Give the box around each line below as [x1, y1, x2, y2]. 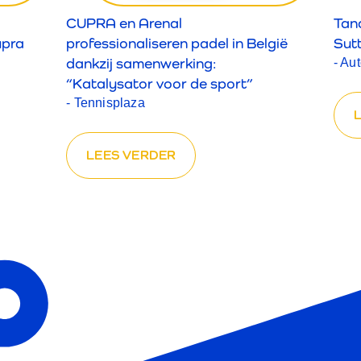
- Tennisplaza [66, 95, 145, 110]
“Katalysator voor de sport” [66, 74, 254, 92]
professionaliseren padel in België [66, 34, 288, 52]
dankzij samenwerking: [66, 54, 217, 72]
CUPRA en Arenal [66, 14, 183, 31]
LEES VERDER [86, 147, 176, 163]
